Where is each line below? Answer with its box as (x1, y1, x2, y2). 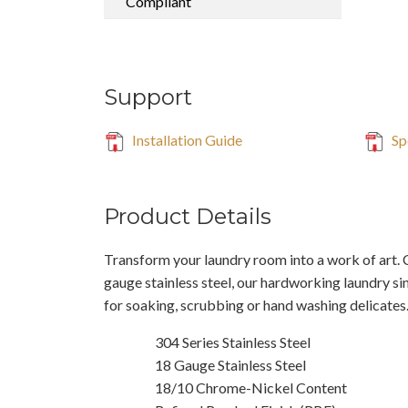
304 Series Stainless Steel (155, 332, 311, 351)
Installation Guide (129, 130, 242, 148)
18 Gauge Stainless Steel (155, 355, 306, 373)
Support (104, 83, 192, 110)
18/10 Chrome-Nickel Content (155, 378, 347, 396)
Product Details (104, 202, 271, 229)
